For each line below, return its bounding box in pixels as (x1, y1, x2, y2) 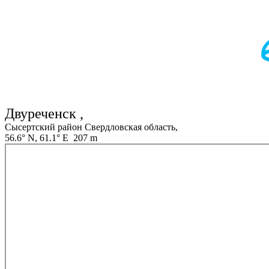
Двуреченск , (5, 106, 83, 122)
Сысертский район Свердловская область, (5, 122, 178, 133)
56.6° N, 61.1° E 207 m (5, 133, 97, 144)
